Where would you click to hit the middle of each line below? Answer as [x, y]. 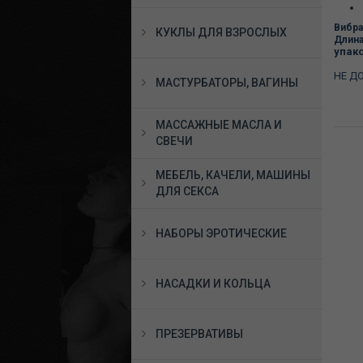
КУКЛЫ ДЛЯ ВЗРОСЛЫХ [221, 32]
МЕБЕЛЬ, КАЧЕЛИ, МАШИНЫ [233, 175]
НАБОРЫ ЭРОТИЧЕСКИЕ [221, 233]
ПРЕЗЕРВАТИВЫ [199, 334]
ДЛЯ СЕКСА [187, 191]
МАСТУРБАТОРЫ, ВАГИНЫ [227, 83]
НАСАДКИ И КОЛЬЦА [213, 284]
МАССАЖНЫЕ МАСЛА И [219, 125]
